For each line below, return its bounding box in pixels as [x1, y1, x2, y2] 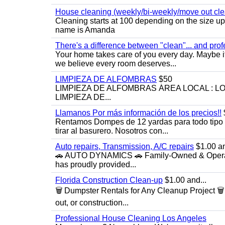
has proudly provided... [55, 160, 136, 169]
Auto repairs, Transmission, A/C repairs [55, 142, 194, 151]
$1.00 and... [163, 176, 206, 184]
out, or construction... [55, 198, 129, 207]
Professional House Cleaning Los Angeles [55, 214, 206, 222]
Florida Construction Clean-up [55, 176, 163, 184]
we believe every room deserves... [55, 59, 176, 68]
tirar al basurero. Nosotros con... [55, 127, 168, 135]
